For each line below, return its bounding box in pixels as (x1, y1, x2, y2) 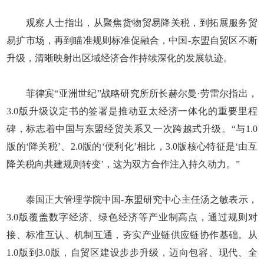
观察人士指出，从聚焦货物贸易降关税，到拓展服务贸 (6, 17, 258, 28)
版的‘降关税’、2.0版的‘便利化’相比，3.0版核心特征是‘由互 (6, 141, 258, 151)
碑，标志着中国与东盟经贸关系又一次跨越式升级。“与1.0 (6, 123, 258, 134)
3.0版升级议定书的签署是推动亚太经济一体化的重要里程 (6, 105, 258, 116)
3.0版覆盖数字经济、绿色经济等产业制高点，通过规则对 (6, 212, 258, 222)
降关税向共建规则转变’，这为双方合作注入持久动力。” (6, 159, 240, 169)
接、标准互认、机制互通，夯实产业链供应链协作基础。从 (6, 229, 258, 240)
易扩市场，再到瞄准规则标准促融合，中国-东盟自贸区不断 (6, 35, 258, 45)
